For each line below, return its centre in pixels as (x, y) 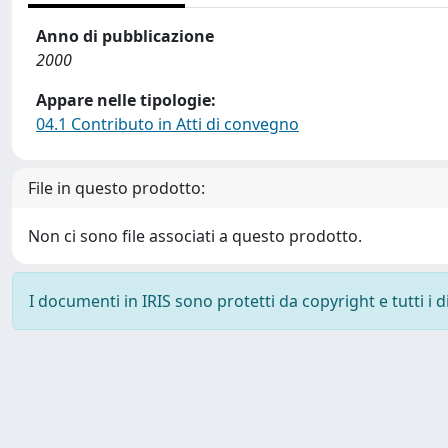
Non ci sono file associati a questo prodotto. (195, 236)
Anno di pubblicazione (125, 36)
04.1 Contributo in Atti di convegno (167, 124)
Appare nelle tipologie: (126, 100)
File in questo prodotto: (116, 188)
